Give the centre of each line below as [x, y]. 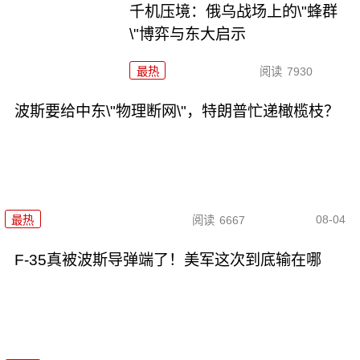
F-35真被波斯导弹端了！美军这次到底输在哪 [168, 260]
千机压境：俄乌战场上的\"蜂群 [234, 12]
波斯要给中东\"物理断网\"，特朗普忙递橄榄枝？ [176, 111]
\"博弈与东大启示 [188, 35]
